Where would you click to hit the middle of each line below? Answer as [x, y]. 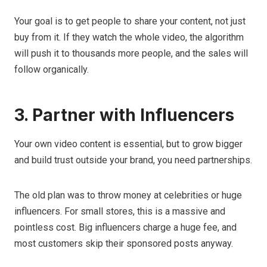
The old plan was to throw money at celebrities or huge [128, 195]
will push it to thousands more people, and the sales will [131, 53]
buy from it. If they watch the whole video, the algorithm [129, 37]
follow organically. [52, 69]
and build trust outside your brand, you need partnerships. [133, 160]
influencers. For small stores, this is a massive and [120, 211]
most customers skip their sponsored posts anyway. [124, 243]
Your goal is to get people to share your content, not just [130, 21]
